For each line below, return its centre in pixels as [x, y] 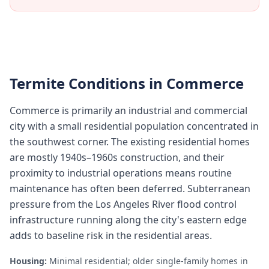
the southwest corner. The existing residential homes [130, 142]
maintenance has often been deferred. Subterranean [130, 189]
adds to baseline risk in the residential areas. [111, 235]
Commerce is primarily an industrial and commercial [128, 110]
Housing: [28, 261]
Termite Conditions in [88, 83]
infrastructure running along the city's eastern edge [128, 220]
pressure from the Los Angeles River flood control [123, 204]
